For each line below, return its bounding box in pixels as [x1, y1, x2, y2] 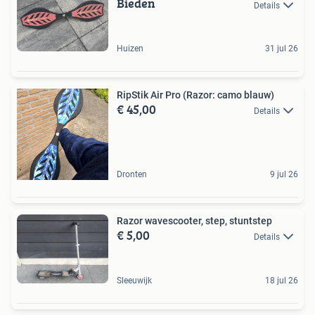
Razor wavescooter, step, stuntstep [117, 214, 272, 226]
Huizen [117, 43, 143, 53]
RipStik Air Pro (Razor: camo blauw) [117, 89, 274, 101]
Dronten [117, 169, 147, 179]
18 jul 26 [265, 275, 298, 285]
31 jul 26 [265, 43, 298, 53]
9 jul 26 [270, 169, 298, 179]
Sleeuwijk [117, 275, 152, 285]
